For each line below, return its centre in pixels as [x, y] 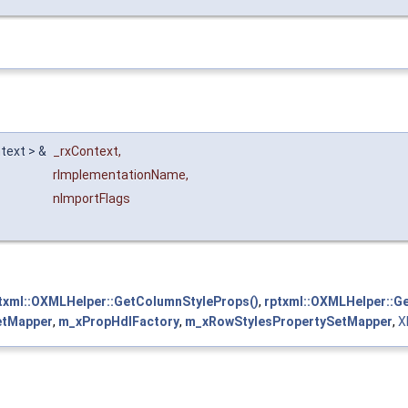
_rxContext [86, 152]
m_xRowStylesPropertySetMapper [289, 322]
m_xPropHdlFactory [119, 322]
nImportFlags [92, 199]
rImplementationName [119, 175]
